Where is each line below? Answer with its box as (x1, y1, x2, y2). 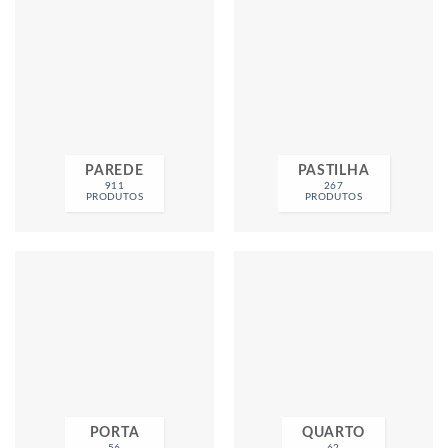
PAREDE (85, 163, 144, 178)
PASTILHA (297, 163, 370, 178)
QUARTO (301, 425, 366, 440)
